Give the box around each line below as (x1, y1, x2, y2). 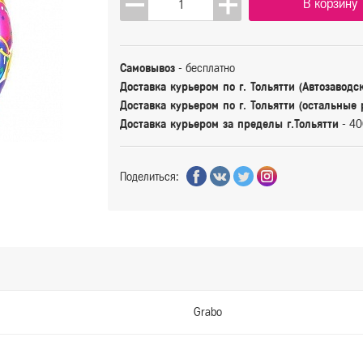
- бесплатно (178, 62, 236, 75)
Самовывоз (120, 62, 176, 75)
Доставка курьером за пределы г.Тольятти (120, 118, 340, 131)
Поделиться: (120, 171, 179, 184)
